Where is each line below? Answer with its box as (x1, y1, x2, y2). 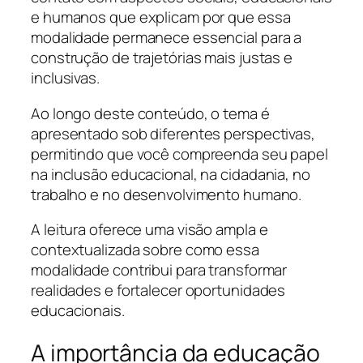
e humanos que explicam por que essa (31, 6, 291, 28)
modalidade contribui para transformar (31, 259, 288, 281)
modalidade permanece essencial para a (31, 27, 302, 49)
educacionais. (31, 300, 125, 322)
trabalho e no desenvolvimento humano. (31, 183, 302, 205)
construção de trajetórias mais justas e (31, 47, 293, 69)
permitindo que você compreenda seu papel (31, 143, 328, 164)
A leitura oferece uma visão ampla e (31, 219, 268, 241)
